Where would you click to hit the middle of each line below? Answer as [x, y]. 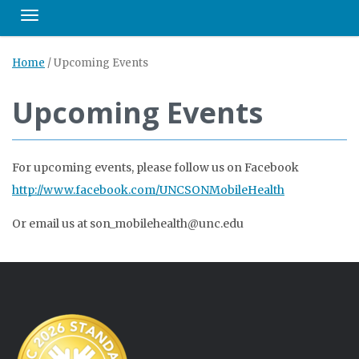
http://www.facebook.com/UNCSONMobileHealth [148, 190]
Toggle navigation [77, 20]
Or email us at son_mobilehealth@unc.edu [128, 224]
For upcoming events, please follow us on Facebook [155, 167]
